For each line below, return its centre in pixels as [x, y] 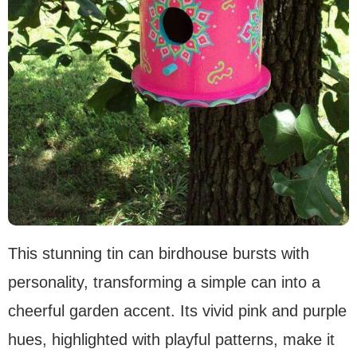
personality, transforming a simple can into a [164, 282]
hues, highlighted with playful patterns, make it [171, 340]
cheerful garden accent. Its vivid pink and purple [177, 311]
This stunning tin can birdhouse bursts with [159, 254]
